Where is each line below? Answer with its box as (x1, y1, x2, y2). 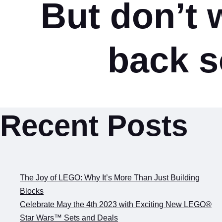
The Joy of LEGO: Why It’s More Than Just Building (20, 173, 200, 182)
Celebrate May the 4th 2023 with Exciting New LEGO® (20, 200, 212, 209)
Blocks (20, 186, 44, 195)
